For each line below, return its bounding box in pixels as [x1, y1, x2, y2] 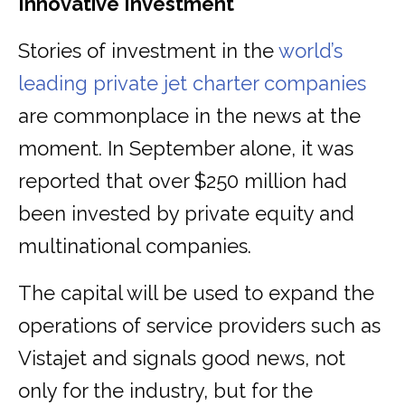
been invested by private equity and [18, 202, 354, 226]
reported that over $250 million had [18, 169, 347, 193]
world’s [278, 39, 343, 63]
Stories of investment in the [18, 39, 278, 63]
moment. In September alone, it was [18, 137, 353, 161]
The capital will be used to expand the [18, 281, 374, 306]
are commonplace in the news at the [18, 104, 361, 128]
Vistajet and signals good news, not [18, 346, 345, 371]
